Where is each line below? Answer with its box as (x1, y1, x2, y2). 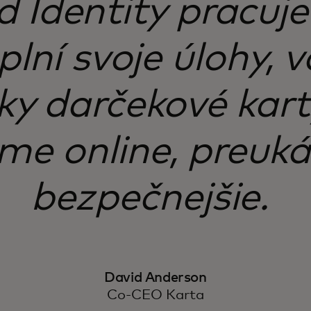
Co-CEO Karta (107, 287, 204, 302)
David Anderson (104, 270, 207, 285)
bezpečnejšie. (30, 179, 279, 219)
